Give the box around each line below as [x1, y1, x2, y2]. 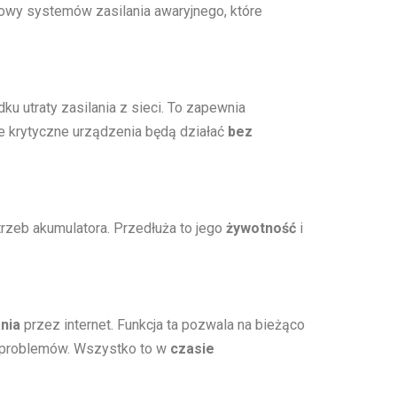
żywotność [226, 219, 296, 237]
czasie [170, 339, 214, 357]
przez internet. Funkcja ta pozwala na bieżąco [20, 315, 305, 333]
